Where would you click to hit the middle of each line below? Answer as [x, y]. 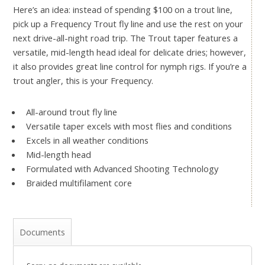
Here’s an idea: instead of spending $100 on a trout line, [123, 10]
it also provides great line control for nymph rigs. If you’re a [130, 67]
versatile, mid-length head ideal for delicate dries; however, [130, 52]
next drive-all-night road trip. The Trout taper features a [125, 38]
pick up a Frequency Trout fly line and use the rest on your [128, 24]
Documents [42, 232]
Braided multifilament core [79, 183]
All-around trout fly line [71, 112]
